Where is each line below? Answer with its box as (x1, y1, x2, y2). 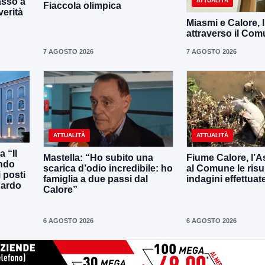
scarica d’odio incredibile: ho (43, 163, 173, 173)
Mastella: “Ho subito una (43, 152, 153, 163)
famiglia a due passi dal (43, 173, 148, 184)
